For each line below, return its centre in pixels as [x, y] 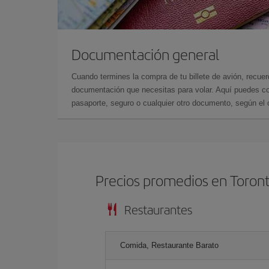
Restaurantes [158, 209]
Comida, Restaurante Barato [169, 245]
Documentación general [145, 54]
